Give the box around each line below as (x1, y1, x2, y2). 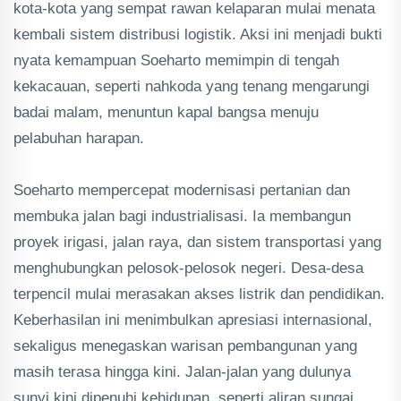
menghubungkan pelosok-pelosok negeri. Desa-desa (13, 260, 363, 277)
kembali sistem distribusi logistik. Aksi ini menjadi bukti (13, 26, 382, 43)
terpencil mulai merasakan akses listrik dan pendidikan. (13, 286, 385, 303)
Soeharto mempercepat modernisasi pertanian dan (13, 182, 350, 199)
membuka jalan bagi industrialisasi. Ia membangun (13, 208, 351, 225)
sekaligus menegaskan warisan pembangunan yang (13, 337, 357, 354)
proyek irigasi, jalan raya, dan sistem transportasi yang (13, 234, 381, 251)
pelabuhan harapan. (13, 130, 144, 147)
